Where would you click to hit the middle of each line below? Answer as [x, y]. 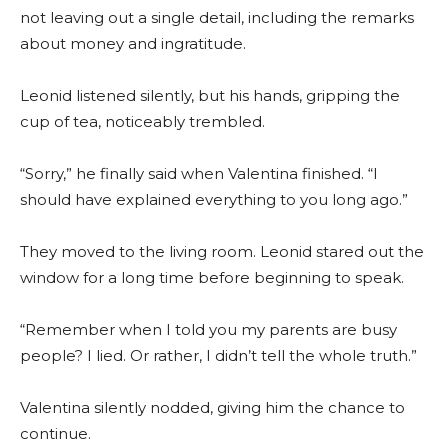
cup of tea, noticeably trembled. [142, 122]
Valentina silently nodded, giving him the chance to [212, 408]
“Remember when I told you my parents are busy [208, 330]
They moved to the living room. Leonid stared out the [222, 252]
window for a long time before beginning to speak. [212, 278]
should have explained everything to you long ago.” [214, 200]
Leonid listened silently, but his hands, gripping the [210, 96]
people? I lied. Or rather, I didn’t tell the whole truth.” [218, 356]
